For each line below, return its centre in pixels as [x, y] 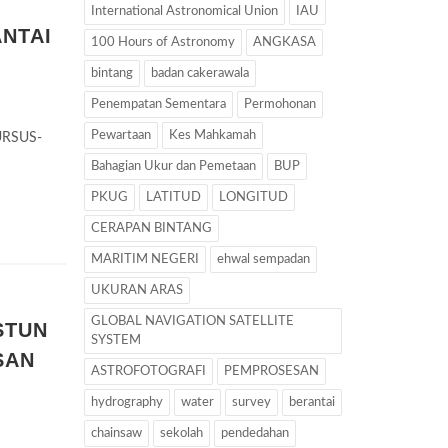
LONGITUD [253, 197]
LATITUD [173, 197]
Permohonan [279, 104]
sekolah [181, 433]
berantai [311, 402]
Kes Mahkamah [212, 135]
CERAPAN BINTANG [151, 228]
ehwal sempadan [263, 259]
